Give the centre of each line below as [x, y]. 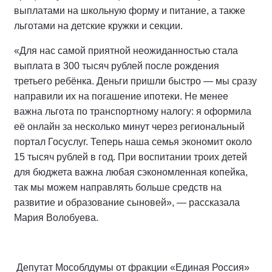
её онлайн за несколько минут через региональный [129, 126]
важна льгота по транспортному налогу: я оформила [133, 111]
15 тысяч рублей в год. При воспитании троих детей [131, 157]
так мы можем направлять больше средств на [118, 187]
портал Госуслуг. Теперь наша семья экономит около [133, 141]
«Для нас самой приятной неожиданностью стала [126, 50]
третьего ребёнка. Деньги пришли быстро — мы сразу [135, 81]
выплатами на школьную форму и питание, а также [130, 10]
